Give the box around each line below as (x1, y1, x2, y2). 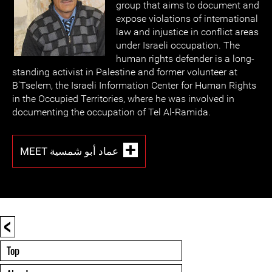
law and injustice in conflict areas (116, 26, 259, 38)
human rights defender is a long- (116, 53, 254, 64)
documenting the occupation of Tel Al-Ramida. (12, 106, 211, 118)
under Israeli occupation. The (116, 39, 240, 51)
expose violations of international (116, 13, 258, 24)
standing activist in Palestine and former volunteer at (12, 66, 237, 78)
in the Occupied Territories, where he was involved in (12, 93, 234, 104)
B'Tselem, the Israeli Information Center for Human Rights (12, 80, 256, 91)
